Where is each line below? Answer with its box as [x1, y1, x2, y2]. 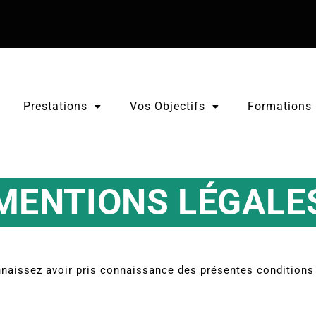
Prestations [23, 99, 87, 113]
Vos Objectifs [129, 99, 205, 113]
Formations [247, 99, 312, 113]
